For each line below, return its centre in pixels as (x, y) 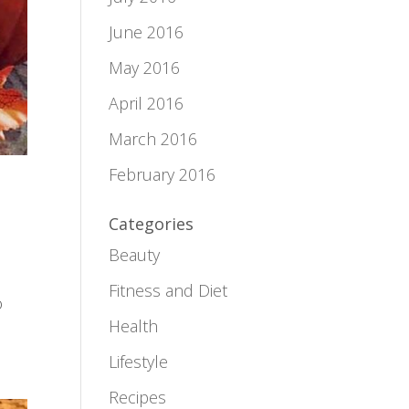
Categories (152, 224)
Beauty (135, 255)
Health (134, 326)
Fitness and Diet (168, 290)
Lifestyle (139, 362)
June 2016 (147, 32)
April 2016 (147, 103)
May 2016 (145, 68)
